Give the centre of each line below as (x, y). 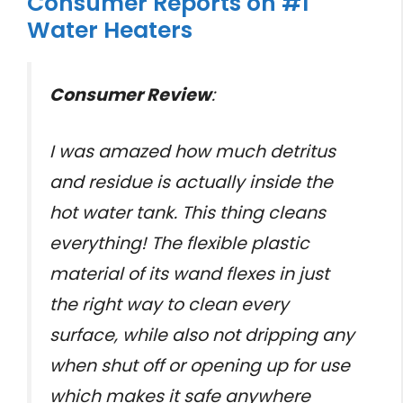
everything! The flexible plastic (179, 243)
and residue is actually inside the (191, 182)
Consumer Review (130, 95)
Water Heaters (110, 31)
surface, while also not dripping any (202, 335)
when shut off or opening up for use (200, 365)
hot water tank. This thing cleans (188, 212)
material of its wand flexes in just (189, 273)
